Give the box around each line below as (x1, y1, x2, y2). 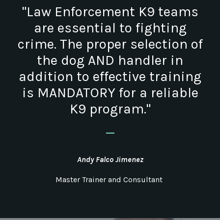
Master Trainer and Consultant (55, 175, 165, 185)
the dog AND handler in (37, 52, 183, 69)
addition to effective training (19, 68, 201, 85)
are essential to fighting (33, 20, 187, 36)
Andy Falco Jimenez (77, 155, 143, 165)
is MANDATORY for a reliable (22, 84, 198, 101)
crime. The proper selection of (17, 36, 203, 53)
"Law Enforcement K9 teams (22, 3, 198, 20)
